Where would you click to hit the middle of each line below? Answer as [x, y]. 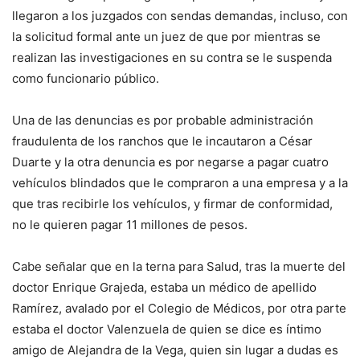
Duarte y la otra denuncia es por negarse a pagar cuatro [170, 162]
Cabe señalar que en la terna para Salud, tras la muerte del [179, 267]
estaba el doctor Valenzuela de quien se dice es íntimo [167, 329]
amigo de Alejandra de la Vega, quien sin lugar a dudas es [175, 350]
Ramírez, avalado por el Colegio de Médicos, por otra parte [179, 309]
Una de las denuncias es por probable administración [163, 121]
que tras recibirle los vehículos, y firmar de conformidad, [172, 204]
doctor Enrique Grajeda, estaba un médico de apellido [164, 288]
